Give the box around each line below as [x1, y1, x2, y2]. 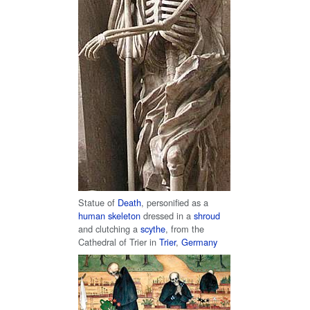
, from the [165, 221, 204, 235]
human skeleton [78, 208, 140, 222]
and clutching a [78, 221, 140, 235]
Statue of [78, 195, 118, 209]
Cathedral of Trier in [78, 235, 159, 248]
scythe [140, 221, 165, 235]
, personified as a [141, 195, 208, 209]
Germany [181, 235, 217, 248]
